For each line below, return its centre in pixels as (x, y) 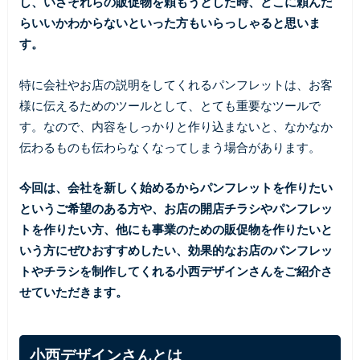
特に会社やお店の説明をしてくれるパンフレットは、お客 (176, 84)
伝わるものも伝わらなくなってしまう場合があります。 (170, 147)
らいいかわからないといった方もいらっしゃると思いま (170, 23)
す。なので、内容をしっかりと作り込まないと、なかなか (176, 126)
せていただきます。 (73, 292)
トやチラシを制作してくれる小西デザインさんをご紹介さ (176, 271)
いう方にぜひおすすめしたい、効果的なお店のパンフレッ (176, 250)
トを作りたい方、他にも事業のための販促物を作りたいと (176, 229)
